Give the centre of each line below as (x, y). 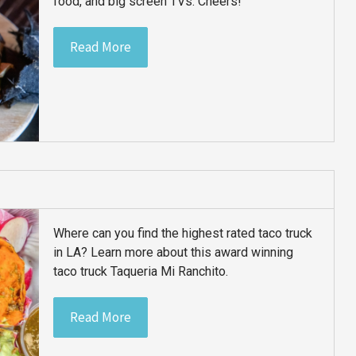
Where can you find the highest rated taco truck (183, 233)
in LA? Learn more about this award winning (174, 252)
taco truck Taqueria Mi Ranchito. (141, 271)
